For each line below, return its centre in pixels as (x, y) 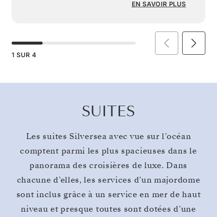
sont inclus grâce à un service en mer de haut (108, 194)
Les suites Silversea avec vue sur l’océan (108, 136)
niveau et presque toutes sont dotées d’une (108, 209)
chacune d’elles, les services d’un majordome (108, 180)
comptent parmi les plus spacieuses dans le (108, 151)
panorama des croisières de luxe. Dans (108, 165)
